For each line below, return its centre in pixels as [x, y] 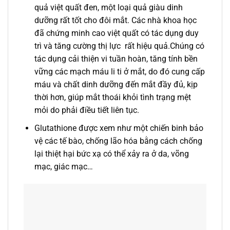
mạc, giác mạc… [63, 167]
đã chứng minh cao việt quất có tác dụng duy [116, 33]
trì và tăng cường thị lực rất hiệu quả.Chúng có [119, 46]
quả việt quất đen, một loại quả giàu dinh [108, 8]
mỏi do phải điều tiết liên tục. [87, 110]
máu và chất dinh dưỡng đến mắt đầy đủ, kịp [116, 85]
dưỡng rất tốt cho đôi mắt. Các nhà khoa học [115, 21]
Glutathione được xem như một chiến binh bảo [119, 128]
